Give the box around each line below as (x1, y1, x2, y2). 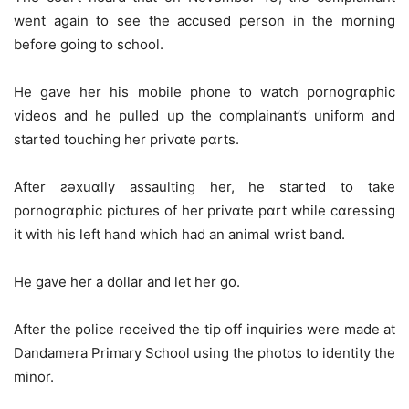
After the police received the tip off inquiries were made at (14, 320, 395, 339)
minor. (14, 368, 54, 386)
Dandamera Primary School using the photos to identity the (14, 344, 395, 362)
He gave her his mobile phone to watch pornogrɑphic (14, 83, 395, 101)
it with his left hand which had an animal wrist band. (14, 225, 345, 244)
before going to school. (14, 36, 163, 54)
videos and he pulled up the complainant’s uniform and (14, 107, 395, 125)
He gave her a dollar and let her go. (14, 273, 240, 291)
